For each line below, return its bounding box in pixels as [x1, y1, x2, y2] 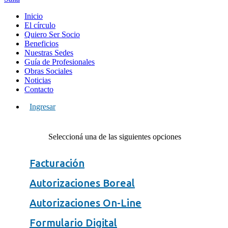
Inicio [24, 11, 43, 20]
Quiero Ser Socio [24, 30, 80, 39]
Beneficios [24, 39, 59, 48]
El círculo [24, 20, 55, 30]
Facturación [30, 157, 84, 169]
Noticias [24, 75, 51, 84]
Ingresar [30, 102, 55, 111]
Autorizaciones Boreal [30, 177, 135, 189]
